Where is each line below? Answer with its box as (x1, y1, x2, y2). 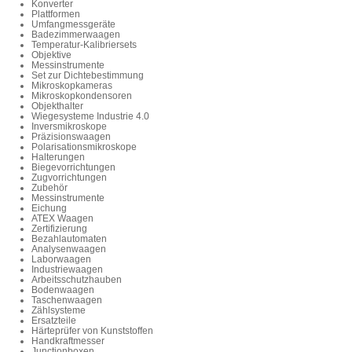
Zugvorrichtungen (31, 172, 107, 184)
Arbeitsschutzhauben (31, 274, 122, 286)
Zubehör (31, 182, 68, 194)
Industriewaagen (31, 264, 103, 276)
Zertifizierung (31, 223, 87, 235)
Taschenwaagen (31, 295, 102, 306)
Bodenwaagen (31, 284, 94, 296)
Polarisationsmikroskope (31, 141, 137, 153)
